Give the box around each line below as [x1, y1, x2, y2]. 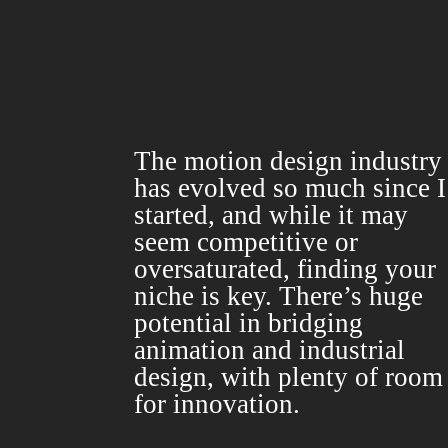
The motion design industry [134, 146, 443, 177]
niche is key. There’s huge [134, 281, 424, 312]
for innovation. [134, 389, 301, 420]
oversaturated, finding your [134, 254, 437, 285]
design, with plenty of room [134, 362, 444, 393]
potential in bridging [134, 308, 364, 339]
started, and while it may [134, 200, 409, 231]
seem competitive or [134, 227, 359, 258]
